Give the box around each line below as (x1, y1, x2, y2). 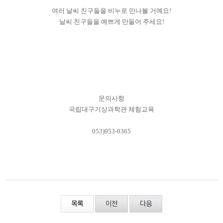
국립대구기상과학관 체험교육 (69, 105, 154, 113)
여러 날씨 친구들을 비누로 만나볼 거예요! (52, 6, 171, 14)
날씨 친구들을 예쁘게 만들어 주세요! (59, 17, 164, 25)
